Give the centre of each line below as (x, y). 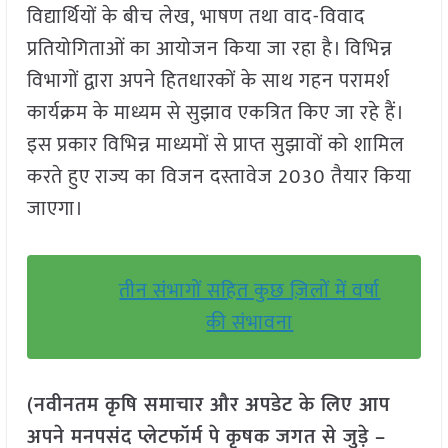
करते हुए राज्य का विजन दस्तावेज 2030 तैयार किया (219, 177)
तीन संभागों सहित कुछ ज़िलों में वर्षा (250, 291)
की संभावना (250, 323)
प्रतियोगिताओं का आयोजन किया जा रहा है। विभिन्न (209, 49)
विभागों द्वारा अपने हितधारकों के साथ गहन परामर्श (208, 81)
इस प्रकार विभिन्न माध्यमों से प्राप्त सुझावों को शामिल (215, 145)
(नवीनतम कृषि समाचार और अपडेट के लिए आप (208, 405)
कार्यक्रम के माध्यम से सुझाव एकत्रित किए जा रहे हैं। (214, 113)
